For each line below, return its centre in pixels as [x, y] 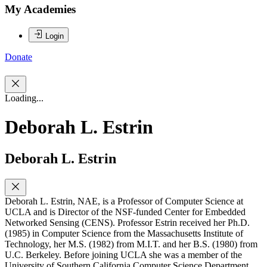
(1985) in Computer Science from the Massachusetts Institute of [124, 234]
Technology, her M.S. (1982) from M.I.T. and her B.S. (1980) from [131, 244]
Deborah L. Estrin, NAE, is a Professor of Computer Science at [124, 201]
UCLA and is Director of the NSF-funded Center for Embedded [125, 212]
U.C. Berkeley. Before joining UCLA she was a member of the [123, 255]
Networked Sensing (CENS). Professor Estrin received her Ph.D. [127, 223]
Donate [18, 57]
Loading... [24, 98]
